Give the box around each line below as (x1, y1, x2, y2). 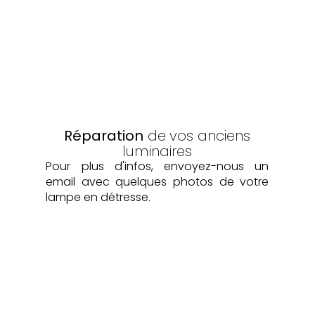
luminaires (122, 141, 193, 161)
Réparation (64, 125, 144, 146)
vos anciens (169, 125, 251, 146)
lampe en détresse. (46, 188, 151, 205)
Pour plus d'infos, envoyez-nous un (46, 157, 269, 174)
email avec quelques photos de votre (46, 173, 269, 190)
